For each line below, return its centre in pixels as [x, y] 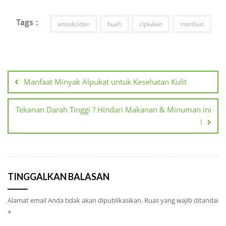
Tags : [27, 22]
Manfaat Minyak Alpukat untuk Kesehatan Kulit [105, 81]
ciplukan [151, 24]
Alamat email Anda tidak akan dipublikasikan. [75, 200]
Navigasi [31, 61]
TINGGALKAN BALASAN [59, 176]
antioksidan [73, 24]
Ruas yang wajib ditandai [181, 200]
